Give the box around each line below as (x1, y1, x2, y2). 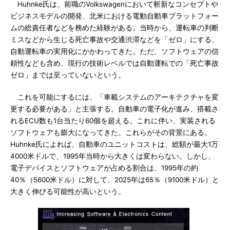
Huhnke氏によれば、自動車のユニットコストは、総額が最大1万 (10, 140, 218, 148)
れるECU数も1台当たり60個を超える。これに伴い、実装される (10, 117, 216, 125)
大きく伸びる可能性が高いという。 (10, 187, 125, 196)
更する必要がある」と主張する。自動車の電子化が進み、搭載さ (10, 105, 219, 113)
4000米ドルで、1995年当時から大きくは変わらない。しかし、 (10, 152, 215, 160)
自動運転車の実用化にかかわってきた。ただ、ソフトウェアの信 (10, 47, 219, 55)
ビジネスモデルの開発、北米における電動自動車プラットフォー (10, 12, 219, 20)
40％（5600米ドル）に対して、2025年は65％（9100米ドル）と (10, 176, 219, 184)
